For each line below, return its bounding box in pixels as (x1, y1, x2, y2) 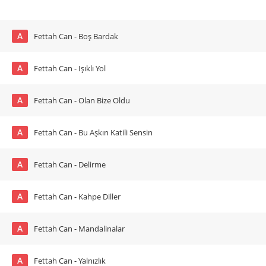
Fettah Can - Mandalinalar (34, 223, 125, 234)
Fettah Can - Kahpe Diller (34, 191, 121, 202)
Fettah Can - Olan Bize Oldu (34, 95, 130, 106)
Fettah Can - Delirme (34, 159, 106, 170)
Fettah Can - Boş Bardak (34, 31, 118, 42)
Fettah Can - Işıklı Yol (34, 63, 106, 74)
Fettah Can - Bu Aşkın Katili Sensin (34, 127, 153, 138)
